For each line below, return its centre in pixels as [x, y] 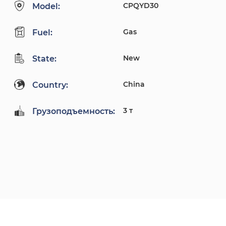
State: [44, 59]
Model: [46, 7]
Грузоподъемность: [74, 111]
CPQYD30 [141, 6]
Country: [50, 85]
